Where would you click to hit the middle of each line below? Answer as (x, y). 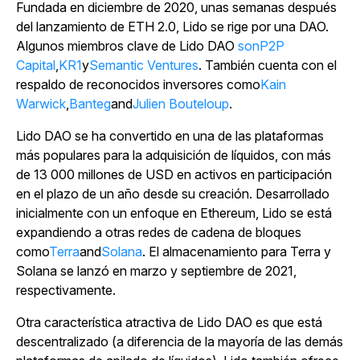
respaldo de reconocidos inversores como (138, 84)
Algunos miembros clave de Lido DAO (127, 45)
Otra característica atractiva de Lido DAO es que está (169, 322)
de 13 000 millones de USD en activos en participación (174, 174)
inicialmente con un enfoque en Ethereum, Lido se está (174, 213)
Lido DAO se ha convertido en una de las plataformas (170, 135)
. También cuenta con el (268, 65)
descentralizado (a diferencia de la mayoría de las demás (180, 341)
